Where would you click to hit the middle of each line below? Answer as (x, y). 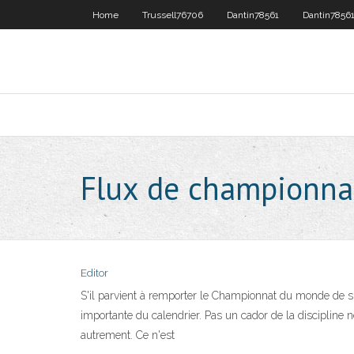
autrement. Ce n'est (128, 335)
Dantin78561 (253, 15)
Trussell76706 (173, 15)
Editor (94, 273)
